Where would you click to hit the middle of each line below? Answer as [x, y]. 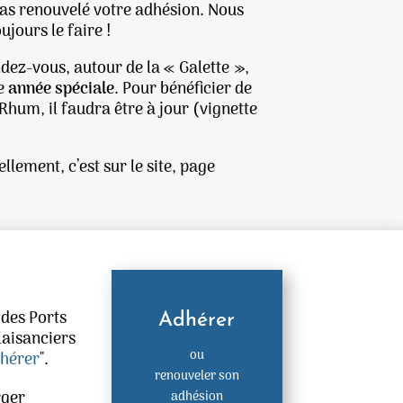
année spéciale [62, 89]
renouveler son [197, 376]
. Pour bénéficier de [184, 89]
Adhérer [197, 320]
